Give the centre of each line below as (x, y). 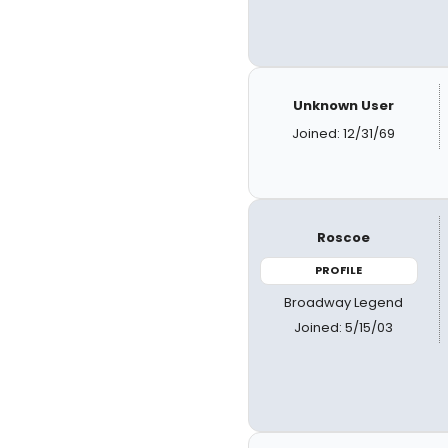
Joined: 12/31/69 (344, 133)
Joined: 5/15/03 (344, 327)
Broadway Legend (344, 302)
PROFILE (339, 270)
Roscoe (344, 237)
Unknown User (344, 105)
